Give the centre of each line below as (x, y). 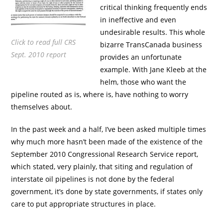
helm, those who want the (143, 82)
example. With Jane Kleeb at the (154, 69)
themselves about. (42, 107)
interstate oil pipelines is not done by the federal (93, 179)
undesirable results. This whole (153, 32)
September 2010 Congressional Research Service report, (105, 154)
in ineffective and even (138, 19)
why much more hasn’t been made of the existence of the (107, 141)
